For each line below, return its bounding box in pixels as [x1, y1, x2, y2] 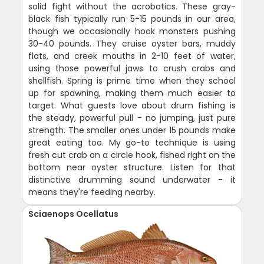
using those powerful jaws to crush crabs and [28, 62, 236, 75]
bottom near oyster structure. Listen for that [28, 161, 236, 174]
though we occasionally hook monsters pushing [28, 25, 236, 38]
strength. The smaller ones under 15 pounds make [28, 124, 236, 137]
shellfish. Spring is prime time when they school [28, 75, 236, 87]
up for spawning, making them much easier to [28, 87, 236, 100]
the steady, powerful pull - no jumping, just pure [28, 112, 236, 124]
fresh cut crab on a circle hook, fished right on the [28, 149, 236, 161]
